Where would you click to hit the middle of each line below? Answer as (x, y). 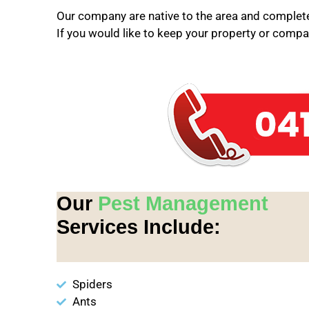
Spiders (92, 284)
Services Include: (139, 227)
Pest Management (183, 203)
